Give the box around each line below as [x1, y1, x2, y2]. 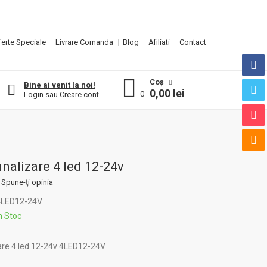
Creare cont [60, 90, 99, 99]
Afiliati [148, 38, 170, 46]
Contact [179, 38, 206, 46]
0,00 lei [150, 87, 185, 100]
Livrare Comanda [55, 38, 113, 46]
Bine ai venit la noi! [24, 80, 95, 89]
